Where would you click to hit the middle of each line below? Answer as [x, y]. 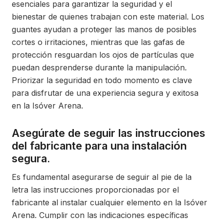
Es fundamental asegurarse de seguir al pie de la [102, 177]
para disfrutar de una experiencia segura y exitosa [105, 93]
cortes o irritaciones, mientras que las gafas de [98, 42]
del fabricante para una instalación [99, 146]
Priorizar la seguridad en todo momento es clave [102, 80]
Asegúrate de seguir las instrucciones [109, 133]
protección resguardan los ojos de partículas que [103, 55]
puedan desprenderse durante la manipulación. [99, 67]
